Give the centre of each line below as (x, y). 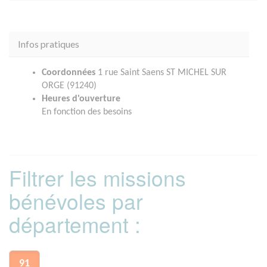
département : (75, 224)
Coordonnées (69, 73)
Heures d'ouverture (81, 99)
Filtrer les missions (97, 178)
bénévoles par (76, 201)
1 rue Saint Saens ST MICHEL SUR (161, 73)
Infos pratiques (49, 44)
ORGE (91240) (69, 86)
